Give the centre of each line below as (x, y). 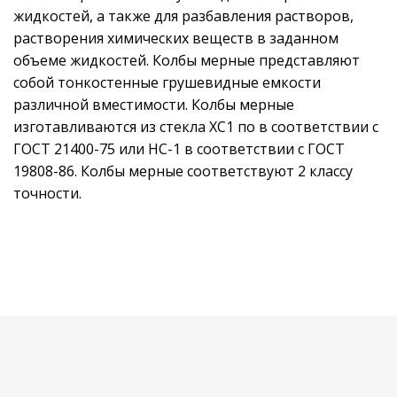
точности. (47, 194)
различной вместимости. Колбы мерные (154, 105)
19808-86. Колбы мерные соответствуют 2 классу (183, 171)
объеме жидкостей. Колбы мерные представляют (187, 61)
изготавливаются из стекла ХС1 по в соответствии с (196, 127)
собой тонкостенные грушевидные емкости (167, 83)
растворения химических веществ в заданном (176, 39)
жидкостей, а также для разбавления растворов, (183, 16)
